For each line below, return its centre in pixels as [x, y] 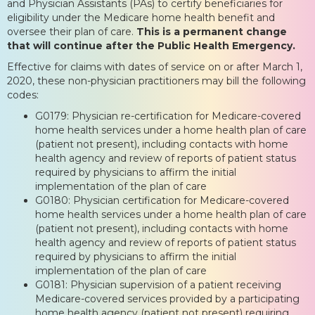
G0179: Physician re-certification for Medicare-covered [168, 116]
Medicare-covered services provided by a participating [167, 298]
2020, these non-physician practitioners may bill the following [156, 81]
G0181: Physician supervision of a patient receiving [158, 284]
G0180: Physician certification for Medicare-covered [162, 200]
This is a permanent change [212, 31]
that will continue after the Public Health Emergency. [151, 45]
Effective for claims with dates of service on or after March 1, [155, 66]
